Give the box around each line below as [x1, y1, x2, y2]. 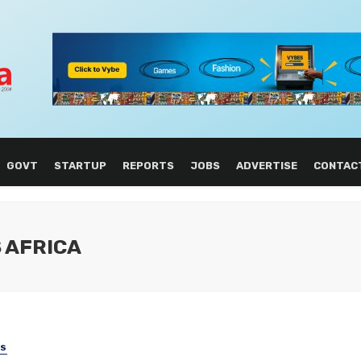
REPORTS [122, 160, 174, 172]
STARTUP [53, 160, 106, 172]
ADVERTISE [235, 160, 297, 172]
